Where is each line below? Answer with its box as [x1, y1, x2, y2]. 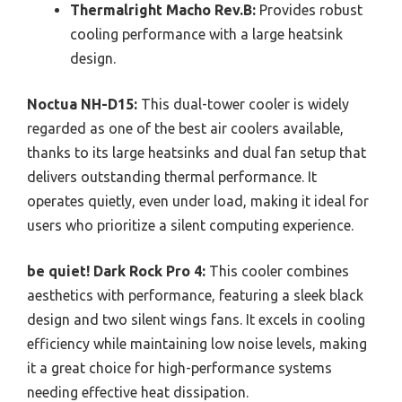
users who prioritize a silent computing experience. [27, 216, 354, 233]
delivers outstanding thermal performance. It [27, 168, 317, 185]
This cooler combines [205, 262, 349, 279]
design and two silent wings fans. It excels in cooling [27, 310, 365, 328]
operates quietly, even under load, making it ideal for [27, 192, 369, 209]
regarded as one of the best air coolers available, [27, 119, 344, 136]
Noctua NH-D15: [27, 95, 137, 112]
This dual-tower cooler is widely [137, 95, 349, 112]
